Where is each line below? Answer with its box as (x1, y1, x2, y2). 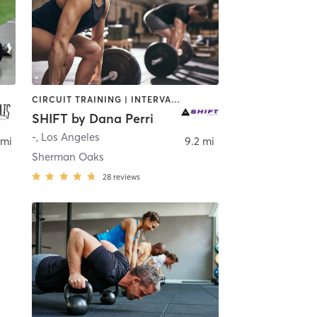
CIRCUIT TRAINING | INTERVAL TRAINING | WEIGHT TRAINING (171, 93, 180, 105)
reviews (113, 171, 140, 182)
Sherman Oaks (31, 149, 104, 163)
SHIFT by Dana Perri (31, 110, 154, 127)
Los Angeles (40, 129, 100, 144)
